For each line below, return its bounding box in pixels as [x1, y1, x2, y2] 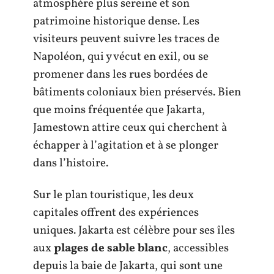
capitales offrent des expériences [33, 204, 199, 221]
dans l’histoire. [33, 155, 108, 171]
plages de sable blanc [54, 240, 168, 256]
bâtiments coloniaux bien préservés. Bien [33, 84, 241, 100]
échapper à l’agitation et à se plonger [33, 138, 218, 154]
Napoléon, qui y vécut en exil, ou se [33, 49, 209, 65]
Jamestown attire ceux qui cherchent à [33, 120, 227, 136]
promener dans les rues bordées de [33, 67, 208, 83]
